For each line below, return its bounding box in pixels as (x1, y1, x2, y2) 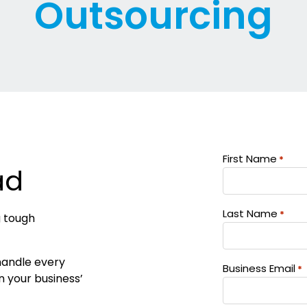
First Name (223, 151, 277, 166)
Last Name (223, 206, 278, 221)
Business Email (223, 260, 295, 275)
